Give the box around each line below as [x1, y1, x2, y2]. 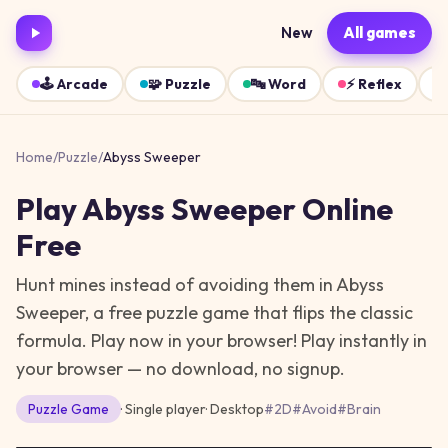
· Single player [121, 400, 206, 418]
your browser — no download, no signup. [16, 357, 345, 380]
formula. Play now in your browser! [16, 329, 297, 352]
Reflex [358, 75, 402, 93]
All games [343, 23, 416, 42]
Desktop [210, 400, 264, 418]
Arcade [57, 75, 108, 93]
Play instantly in [297, 329, 427, 352]
